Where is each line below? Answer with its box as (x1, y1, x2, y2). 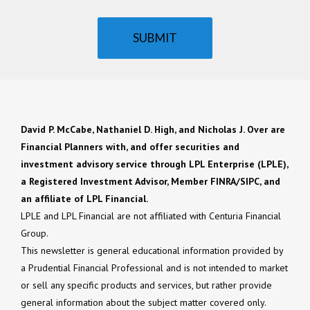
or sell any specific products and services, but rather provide (21, 279, 272, 292)
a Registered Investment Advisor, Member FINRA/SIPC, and (21, 175, 280, 188)
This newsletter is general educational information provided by (21, 244, 283, 257)
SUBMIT (133, 30, 177, 46)
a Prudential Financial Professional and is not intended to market (21, 262, 288, 275)
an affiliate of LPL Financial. (21, 192, 148, 206)
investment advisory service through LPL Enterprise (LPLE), (21, 158, 288, 171)
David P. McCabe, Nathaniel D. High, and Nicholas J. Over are (21, 123, 285, 136)
